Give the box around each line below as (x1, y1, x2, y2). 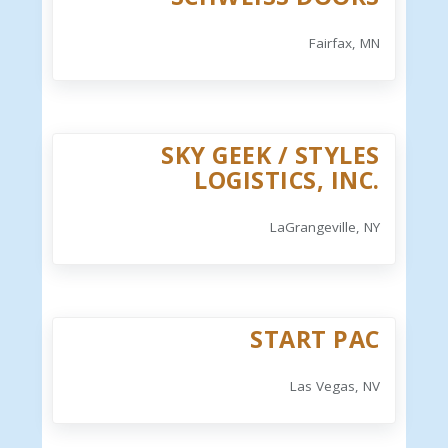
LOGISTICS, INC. (194, 164, 380, 197)
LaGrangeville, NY (269, 218, 380, 237)
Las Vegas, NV (289, 377, 380, 396)
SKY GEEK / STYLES (161, 139, 380, 172)
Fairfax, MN (308, 34, 380, 53)
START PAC (250, 323, 380, 356)
